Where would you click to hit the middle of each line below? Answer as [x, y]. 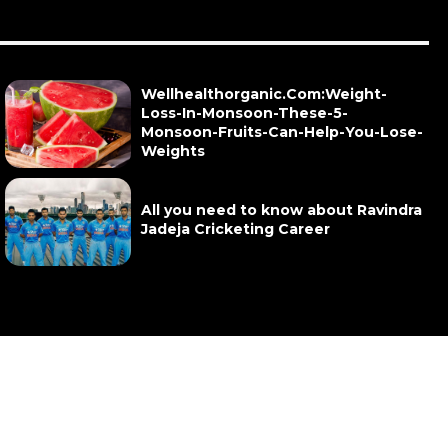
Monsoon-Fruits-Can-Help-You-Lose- [281, 131]
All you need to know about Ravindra [281, 210]
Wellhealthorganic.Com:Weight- [263, 93]
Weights [172, 150]
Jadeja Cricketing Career [235, 229]
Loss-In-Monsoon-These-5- [244, 112]
